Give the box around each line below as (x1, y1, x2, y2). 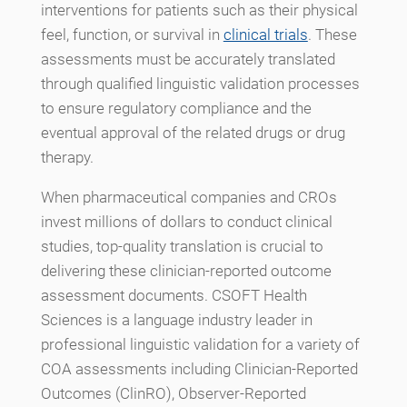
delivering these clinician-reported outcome (40, 261, 332, 280)
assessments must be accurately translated (40, 49, 335, 68)
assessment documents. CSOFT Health (40, 285, 307, 304)
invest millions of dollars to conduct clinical (40, 212, 333, 231)
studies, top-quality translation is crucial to (40, 236, 323, 255)
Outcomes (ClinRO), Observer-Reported (40, 383, 306, 402)
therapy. (40, 147, 94, 166)
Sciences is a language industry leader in (40, 310, 313, 329)
